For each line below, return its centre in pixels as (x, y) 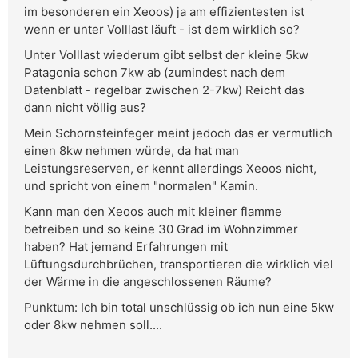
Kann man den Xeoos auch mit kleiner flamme (153, 212)
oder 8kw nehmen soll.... (93, 325)
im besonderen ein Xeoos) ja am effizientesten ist (164, 12)
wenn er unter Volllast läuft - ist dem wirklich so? (162, 30)
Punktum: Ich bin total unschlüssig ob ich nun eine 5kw (179, 308)
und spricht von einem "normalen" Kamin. (141, 186)
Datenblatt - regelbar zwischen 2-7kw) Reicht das (164, 90)
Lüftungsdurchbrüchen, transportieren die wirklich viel (179, 265)
